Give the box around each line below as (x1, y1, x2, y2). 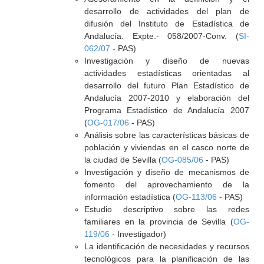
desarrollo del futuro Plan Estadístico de (84, 81, 249, 90)
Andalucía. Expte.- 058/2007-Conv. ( (84, 31, 239, 41)
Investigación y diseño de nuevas (84, 56, 249, 65)
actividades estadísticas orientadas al (84, 68, 249, 78)
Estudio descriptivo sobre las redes (84, 204, 249, 214)
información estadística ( (84, 192, 176, 202)
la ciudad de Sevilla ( (84, 155, 161, 164)
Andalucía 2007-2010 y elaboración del (84, 93, 249, 103)
